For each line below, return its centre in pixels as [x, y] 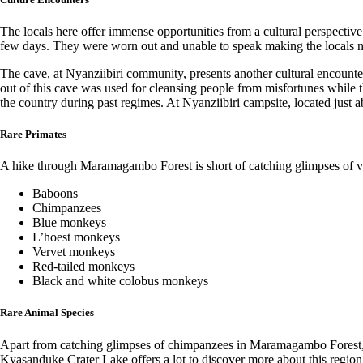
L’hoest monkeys [76, 237]
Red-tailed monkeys [83, 267]
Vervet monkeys [74, 252]
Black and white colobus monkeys [120, 281]
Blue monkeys [69, 223]
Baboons [55, 194]
